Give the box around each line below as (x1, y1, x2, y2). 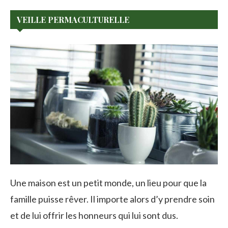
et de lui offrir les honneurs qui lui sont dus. (10, 209, 178, 221)
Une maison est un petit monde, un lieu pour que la (10, 177, 207, 188)
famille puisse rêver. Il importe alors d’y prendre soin (10, 193, 215, 205)
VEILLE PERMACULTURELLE (17, 14, 129, 25)
